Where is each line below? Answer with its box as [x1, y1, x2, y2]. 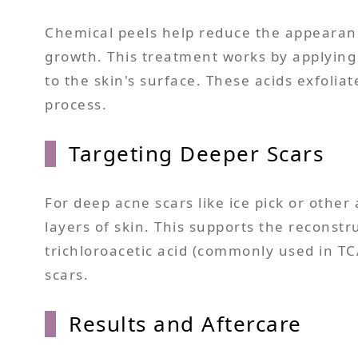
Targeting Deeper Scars [69, 139, 324, 169]
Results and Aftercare [69, 309, 302, 339]
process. [45, 95, 107, 114]
